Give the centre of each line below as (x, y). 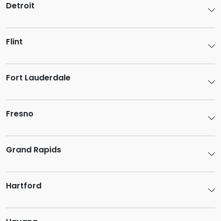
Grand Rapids (34, 150)
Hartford (24, 186)
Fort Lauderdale (38, 78)
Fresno (20, 114)
